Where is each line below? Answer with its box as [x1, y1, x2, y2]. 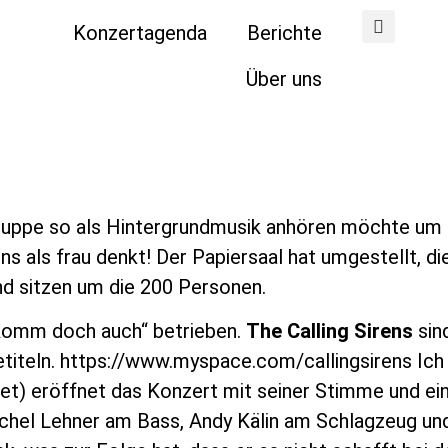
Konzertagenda [72, 21, 207, 45]
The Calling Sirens [246, 319, 413, 344]
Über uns [245, 67, 322, 91]
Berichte [246, 21, 322, 45]
